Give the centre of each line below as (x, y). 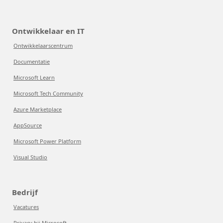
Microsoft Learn (34, 77)
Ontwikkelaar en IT (48, 31)
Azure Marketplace (38, 109)
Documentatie (32, 61)
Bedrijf (25, 192)
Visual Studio (30, 157)
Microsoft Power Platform (47, 141)
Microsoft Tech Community (48, 93)
